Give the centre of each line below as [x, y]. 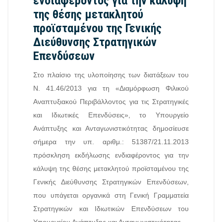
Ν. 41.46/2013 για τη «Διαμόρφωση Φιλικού [111, 88]
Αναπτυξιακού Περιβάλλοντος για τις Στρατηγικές [111, 102]
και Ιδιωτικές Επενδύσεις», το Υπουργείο [111, 115]
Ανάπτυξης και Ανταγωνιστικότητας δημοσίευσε [111, 128]
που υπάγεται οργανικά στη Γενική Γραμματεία [111, 195]
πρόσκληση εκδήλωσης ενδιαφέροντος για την [111, 155]
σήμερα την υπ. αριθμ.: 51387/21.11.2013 [111, 142]
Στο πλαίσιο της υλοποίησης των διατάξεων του [111, 75]
